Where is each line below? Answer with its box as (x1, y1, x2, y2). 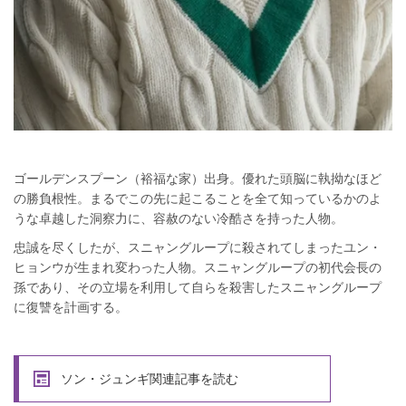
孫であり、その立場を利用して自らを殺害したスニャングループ (14, 279, 382, 295)
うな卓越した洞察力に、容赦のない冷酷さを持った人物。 (14, 210, 343, 226)
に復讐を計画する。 (14, 299, 128, 314)
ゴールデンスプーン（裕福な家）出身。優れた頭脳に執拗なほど (14, 170, 382, 186)
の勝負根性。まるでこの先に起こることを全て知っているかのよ (14, 190, 382, 206)
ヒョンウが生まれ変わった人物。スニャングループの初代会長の (14, 259, 382, 275)
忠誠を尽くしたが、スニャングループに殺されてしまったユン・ (14, 239, 382, 255)
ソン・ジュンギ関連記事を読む (61, 371, 238, 386)
